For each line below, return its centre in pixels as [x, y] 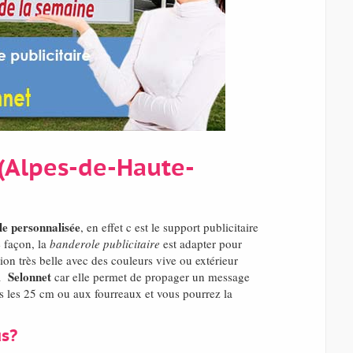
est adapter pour [201, 244]
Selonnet [29, 277]
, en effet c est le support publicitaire [169, 227]
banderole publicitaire [104, 244]
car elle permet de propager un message [150, 277]
